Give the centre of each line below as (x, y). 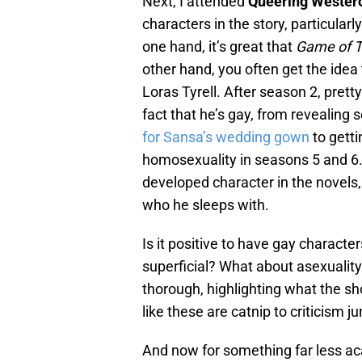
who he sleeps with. (206, 205)
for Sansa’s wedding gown (226, 137)
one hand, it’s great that (219, 47)
